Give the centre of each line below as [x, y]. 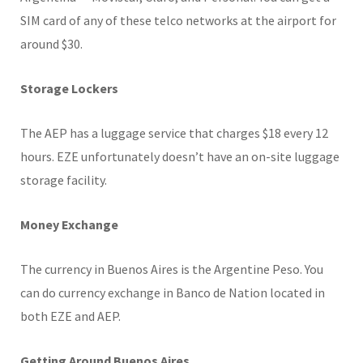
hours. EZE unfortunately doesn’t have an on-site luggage [180, 156]
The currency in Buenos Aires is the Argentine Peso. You [172, 269]
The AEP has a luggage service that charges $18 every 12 [174, 132]
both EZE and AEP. [70, 316]
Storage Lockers [69, 88]
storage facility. [64, 179]
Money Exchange [69, 224]
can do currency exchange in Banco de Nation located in [173, 292]
